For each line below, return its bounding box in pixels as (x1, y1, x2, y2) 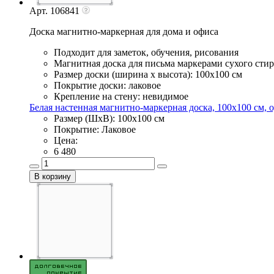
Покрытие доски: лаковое (54, 80, 161, 91)
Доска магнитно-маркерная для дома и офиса (29, 26, 218, 37)
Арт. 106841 (29, 5, 82, 16)
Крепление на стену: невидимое (54, 91, 188, 102)
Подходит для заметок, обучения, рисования (54, 46, 239, 57)
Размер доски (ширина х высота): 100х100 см (54, 68, 242, 80)
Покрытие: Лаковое (54, 124, 136, 135)
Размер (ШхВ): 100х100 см (54, 113, 165, 124)
